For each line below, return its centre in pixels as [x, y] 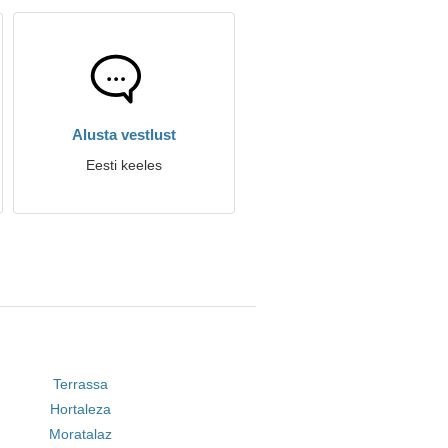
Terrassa [80, 384]
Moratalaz [80, 434]
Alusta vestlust [124, 134]
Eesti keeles [124, 165]
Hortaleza [80, 409]
